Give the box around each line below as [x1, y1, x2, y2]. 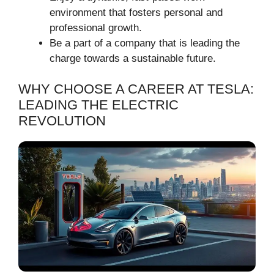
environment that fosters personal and [50, 6, 223, 18]
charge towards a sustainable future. [50, 52, 216, 64]
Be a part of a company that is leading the [50, 37, 240, 49]
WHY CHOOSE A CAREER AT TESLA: [18, 81, 254, 97]
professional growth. [50, 21, 142, 34]
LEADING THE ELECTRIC [18, 97, 179, 113]
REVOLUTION [18, 113, 106, 128]
